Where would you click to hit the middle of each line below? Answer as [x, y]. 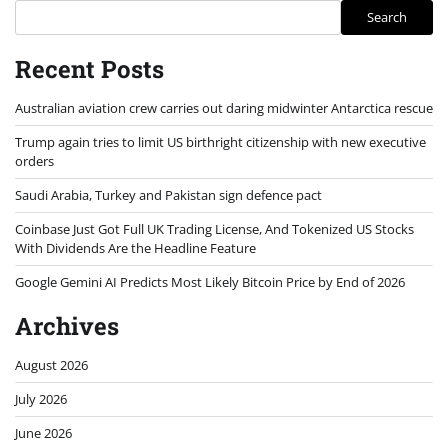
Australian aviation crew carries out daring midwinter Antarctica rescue [224, 107]
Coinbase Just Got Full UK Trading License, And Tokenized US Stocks [214, 228]
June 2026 [43, 432]
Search [387, 17]
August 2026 [51, 364]
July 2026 [41, 398]
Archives [67, 325]
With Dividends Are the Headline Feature [135, 247]
